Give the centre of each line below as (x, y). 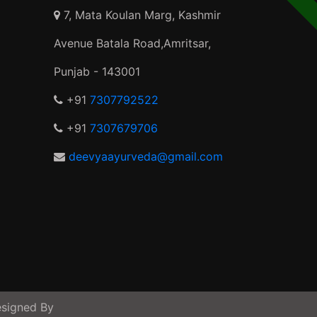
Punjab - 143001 (97, 71)
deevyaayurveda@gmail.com (146, 156)
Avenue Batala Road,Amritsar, (132, 43)
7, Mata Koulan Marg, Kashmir (140, 15)
